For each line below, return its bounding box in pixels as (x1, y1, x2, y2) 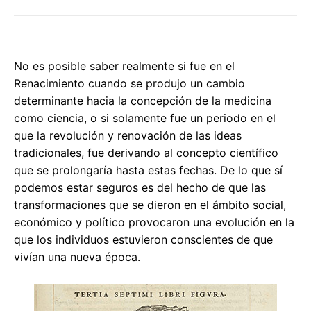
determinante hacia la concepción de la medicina (14, 94, 271, 108)
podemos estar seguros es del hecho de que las (14, 180, 266, 195)
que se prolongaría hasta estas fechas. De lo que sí (14, 163, 283, 178)
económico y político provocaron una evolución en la (14, 215, 294, 230)
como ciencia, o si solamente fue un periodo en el (14, 111, 276, 126)
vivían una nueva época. (14, 250, 140, 264)
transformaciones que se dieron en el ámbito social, (14, 198, 286, 212)
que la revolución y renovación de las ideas (14, 128, 242, 143)
